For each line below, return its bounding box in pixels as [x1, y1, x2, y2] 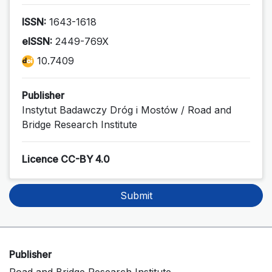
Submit [120, 189, 152, 202]
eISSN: [22, 35, 52, 47]
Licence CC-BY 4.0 [22, 152, 110, 165]
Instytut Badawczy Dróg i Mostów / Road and [22, 103, 231, 116]
